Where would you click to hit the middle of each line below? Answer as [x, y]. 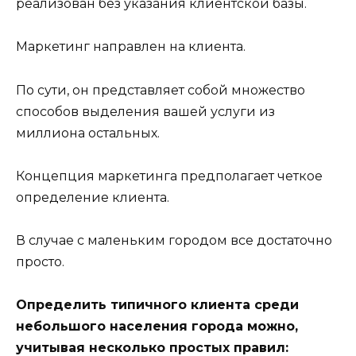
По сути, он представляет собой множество [161, 90]
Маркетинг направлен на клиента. [131, 47]
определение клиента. [93, 197]
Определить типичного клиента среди [157, 305]
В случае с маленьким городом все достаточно [174, 240]
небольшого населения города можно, [157, 327]
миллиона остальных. [88, 133]
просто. [40, 261]
